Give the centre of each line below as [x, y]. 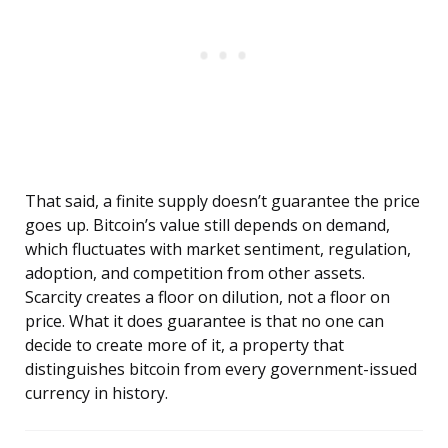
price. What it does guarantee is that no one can [204, 321]
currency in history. [96, 393]
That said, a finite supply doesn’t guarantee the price [222, 201]
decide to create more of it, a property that [184, 345]
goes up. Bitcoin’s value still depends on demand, [207, 225]
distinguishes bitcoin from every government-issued [221, 369]
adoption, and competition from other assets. [195, 273]
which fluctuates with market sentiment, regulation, [218, 249]
